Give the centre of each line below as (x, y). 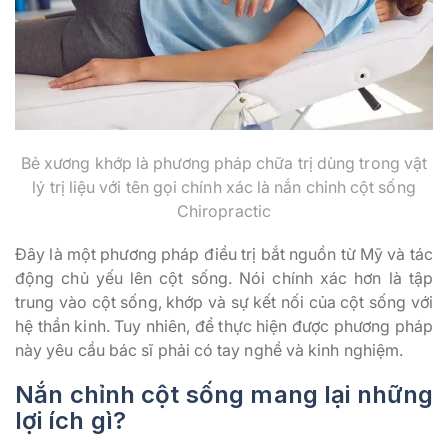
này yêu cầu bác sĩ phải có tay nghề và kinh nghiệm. (209, 349)
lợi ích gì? (70, 420)
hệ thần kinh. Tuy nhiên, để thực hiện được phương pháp (224, 325)
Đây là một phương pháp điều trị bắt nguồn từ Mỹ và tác (224, 253)
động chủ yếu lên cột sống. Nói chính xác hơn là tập (224, 277)
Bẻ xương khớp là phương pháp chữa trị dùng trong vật (224, 162)
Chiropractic (224, 210)
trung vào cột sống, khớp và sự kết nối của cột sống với (224, 301)
